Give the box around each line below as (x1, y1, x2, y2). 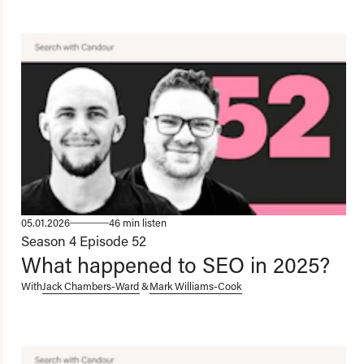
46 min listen (109, 215, 167, 229)
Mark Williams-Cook (149, 279, 241, 292)
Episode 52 (80, 231, 146, 249)
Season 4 (21, 231, 76, 249)
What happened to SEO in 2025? (21, 249, 330, 279)
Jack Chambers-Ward (42, 279, 139, 292)
